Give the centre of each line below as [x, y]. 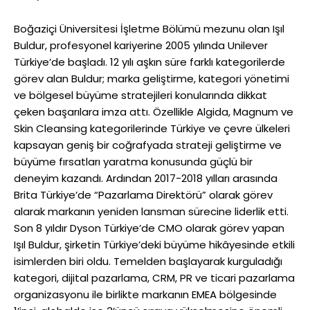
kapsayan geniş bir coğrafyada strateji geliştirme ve [148, 145]
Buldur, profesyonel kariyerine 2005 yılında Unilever [141, 46]
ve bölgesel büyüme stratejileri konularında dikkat [140, 95]
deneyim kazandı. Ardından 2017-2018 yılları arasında [146, 179]
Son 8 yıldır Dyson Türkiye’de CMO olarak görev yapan [149, 228]
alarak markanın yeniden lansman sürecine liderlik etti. [151, 212]
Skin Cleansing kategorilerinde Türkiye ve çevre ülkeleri [152, 129]
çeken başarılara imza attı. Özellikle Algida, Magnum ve [154, 112]
